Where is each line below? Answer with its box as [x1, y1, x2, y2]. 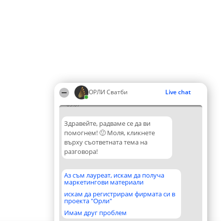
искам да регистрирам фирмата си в [64, 189, 175, 198]
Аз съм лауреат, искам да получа [64, 171, 164, 180]
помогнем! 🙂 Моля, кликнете [64, 128, 155, 137]
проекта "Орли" [64, 196, 112, 205]
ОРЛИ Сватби [89, 88, 128, 96]
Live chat [165, 88, 191, 96]
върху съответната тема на [64, 138, 147, 147]
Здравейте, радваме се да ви [64, 119, 150, 128]
